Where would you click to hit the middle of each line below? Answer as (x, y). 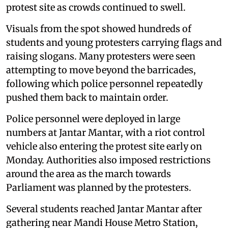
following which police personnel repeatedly (104, 84)
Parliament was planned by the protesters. (99, 188)
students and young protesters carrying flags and (114, 43)
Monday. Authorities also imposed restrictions (108, 160)
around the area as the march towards (89, 174)
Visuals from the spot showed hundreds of (99, 29)
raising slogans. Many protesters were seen (101, 56)
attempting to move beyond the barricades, (101, 70)
